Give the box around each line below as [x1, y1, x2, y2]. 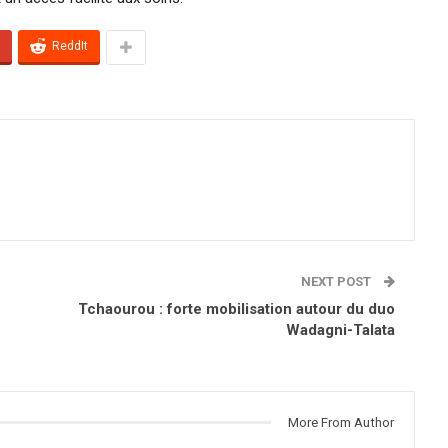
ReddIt [52, 38, 88, 53]
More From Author [288, 414, 394, 430]
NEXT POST [301, 273, 374, 289]
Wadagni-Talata [286, 320, 395, 339]
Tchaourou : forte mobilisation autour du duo [78, 299, 395, 318]
